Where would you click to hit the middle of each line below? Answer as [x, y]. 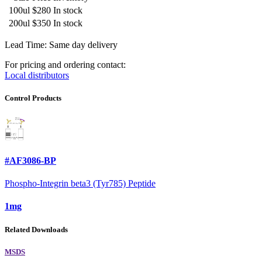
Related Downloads [36, 229]
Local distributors [37, 75]
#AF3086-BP [30, 160]
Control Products [33, 98]
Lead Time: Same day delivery [61, 45]
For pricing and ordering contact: [65, 65]
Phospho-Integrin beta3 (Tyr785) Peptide [80, 184]
